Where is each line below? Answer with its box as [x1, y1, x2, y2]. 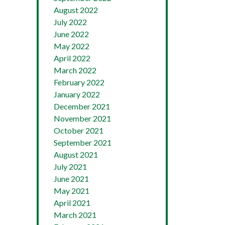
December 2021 [54, 101, 110, 111]
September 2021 [54, 137, 111, 147]
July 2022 [54, 17, 87, 27]
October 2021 [54, 125, 103, 135]
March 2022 [54, 65, 96, 75]
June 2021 [54, 173, 89, 183]
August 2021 [54, 149, 98, 159]
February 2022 [54, 77, 104, 87]
